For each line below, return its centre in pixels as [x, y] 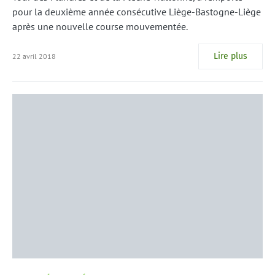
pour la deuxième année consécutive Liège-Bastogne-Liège [137, 12]
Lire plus [230, 56]
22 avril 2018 [34, 56]
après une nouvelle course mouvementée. [100, 26]
